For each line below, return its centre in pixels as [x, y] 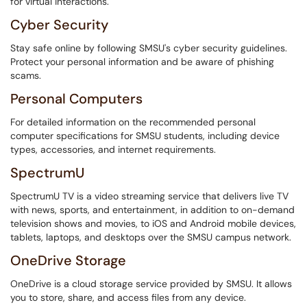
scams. [26, 75]
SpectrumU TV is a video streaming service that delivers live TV [149, 196]
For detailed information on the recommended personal [133, 122]
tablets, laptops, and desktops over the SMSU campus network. [151, 237]
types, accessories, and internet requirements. [113, 149]
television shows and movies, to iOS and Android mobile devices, [153, 223]
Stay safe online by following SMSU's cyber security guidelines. [149, 48]
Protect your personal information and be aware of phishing [142, 62]
